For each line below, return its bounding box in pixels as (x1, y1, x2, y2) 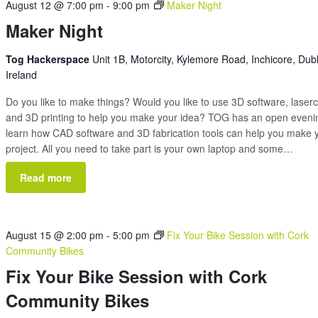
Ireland (6, 67, 38, 82)
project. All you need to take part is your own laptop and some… (6, 141, 294, 155)
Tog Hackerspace (6, 52, 93, 66)
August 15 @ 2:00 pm (6, 228, 104, 242)
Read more (20, 170, 72, 185)
